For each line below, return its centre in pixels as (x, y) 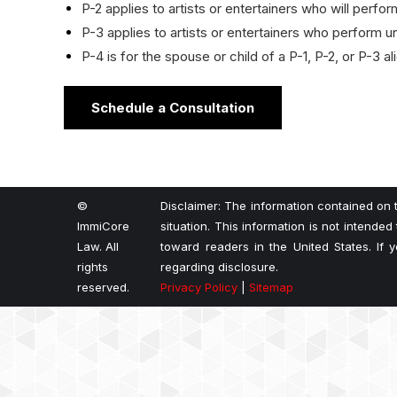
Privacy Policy (199, 287)
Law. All (98, 246)
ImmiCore (103, 226)
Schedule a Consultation (173, 108)
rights (93, 267)
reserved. (103, 287)
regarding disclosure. (220, 267)
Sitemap (272, 287)
